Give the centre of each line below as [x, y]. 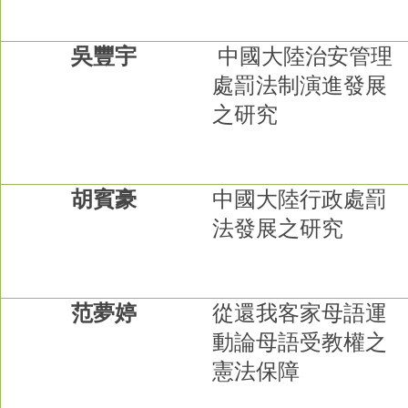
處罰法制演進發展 [300, 85]
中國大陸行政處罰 [300, 199]
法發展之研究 [278, 228]
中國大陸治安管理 [306, 56]
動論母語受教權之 [300, 342]
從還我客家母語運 [300, 313]
